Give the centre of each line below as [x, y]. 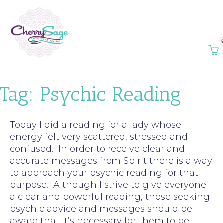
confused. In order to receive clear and [97, 149]
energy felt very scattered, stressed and [99, 137]
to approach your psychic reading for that [104, 172]
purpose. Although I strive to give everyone [108, 184]
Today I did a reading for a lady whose [96, 125]
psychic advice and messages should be [101, 208]
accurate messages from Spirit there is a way [111, 161]
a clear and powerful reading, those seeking [110, 196]
